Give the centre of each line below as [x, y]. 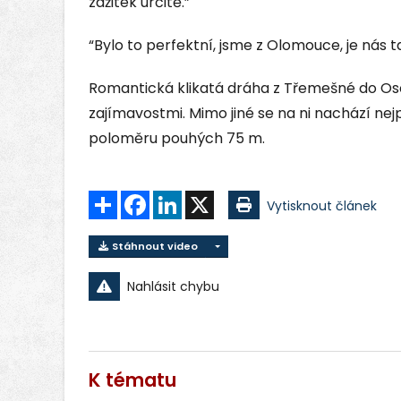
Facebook [180, 198]
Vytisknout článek [322, 206]
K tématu [132, 380]
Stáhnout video [154, 247]
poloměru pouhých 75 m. [177, 139]
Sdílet [135, 198]
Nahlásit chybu [173, 286]
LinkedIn [206, 198]
